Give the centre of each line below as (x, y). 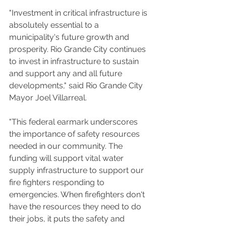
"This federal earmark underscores (74, 122)
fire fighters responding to (58, 182)
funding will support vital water (67, 158)
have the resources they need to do (76, 206)
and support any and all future (67, 73)
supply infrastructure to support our (77, 170)
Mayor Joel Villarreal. (48, 97)
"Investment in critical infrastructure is (79, 13)
